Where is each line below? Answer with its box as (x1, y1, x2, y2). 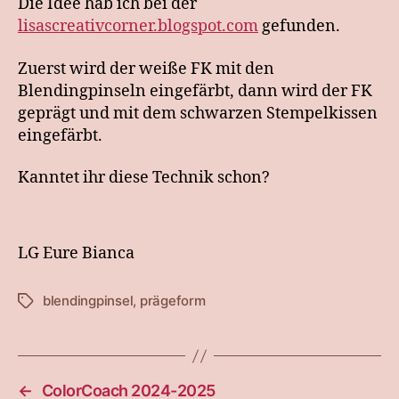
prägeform (139, 292, 206, 309)
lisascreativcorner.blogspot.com (18, 16, 258, 37)
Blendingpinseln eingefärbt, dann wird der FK (18, 80, 372, 102)
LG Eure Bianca (18, 243, 134, 264)
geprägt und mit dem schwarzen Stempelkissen (18, 102, 378, 124)
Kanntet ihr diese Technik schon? (18, 167, 270, 188)
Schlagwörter (17, 293, 102, 310)
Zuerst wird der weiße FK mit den (18, 58, 274, 79)
